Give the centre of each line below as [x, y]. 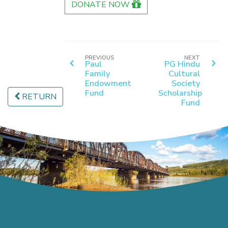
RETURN [38, 97]
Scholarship [180, 93]
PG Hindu [182, 64]
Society [186, 83]
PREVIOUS [99, 58]
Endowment [108, 83]
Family [97, 74]
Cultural [184, 74]
